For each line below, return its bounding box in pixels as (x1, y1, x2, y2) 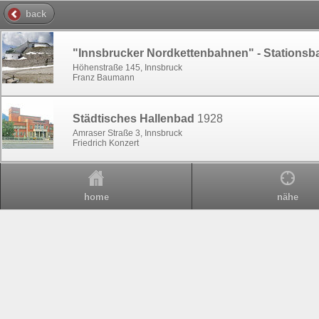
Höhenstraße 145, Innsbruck (73, 62, 182, 73)
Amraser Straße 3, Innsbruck (73, 127, 182, 138)
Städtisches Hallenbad (73, 112, 197, 125)
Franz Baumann (73, 72, 135, 83)
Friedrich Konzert (73, 137, 139, 148)
